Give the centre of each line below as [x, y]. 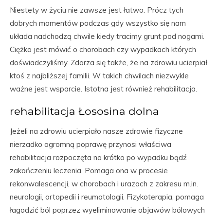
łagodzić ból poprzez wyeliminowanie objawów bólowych [107, 210]
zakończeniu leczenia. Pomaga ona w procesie [89, 171]
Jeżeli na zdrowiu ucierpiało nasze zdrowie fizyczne [96, 131]
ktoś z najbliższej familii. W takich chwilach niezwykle [99, 76]
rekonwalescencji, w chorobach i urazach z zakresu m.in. [104, 184]
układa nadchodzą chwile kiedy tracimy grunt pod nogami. [107, 36]
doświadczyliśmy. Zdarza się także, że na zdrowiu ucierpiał [109, 63]
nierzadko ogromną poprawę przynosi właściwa [91, 144]
